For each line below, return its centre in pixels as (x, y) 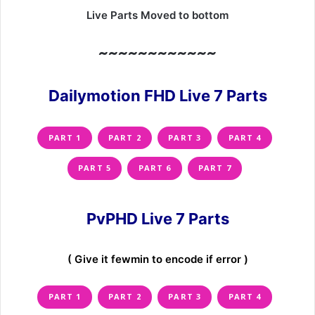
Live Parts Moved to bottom (157, 15)
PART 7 (215, 168)
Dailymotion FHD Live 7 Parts (157, 95)
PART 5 (95, 168)
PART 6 (155, 168)
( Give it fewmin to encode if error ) (157, 259)
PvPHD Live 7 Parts (157, 218)
